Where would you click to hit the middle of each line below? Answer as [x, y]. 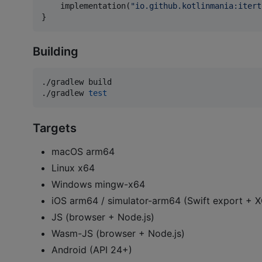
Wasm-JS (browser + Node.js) [118, 233]
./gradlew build [77, 82]
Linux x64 [73, 168]
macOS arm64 [83, 151]
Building [56, 52]
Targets [55, 128]
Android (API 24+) [92, 249]
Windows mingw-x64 [98, 184]
